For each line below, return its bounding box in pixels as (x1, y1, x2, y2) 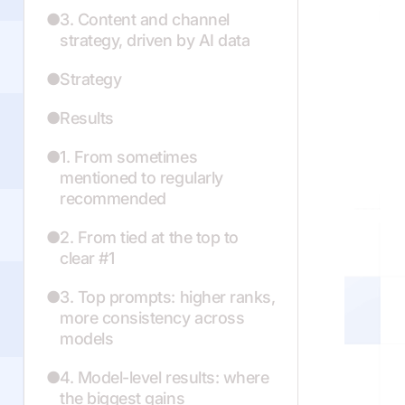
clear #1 (60, 249, 115, 268)
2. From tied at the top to (60, 228, 239, 247)
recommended (60, 189, 166, 208)
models (60, 329, 114, 348)
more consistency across (60, 308, 245, 327)
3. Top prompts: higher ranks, (60, 287, 276, 306)
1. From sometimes (60, 147, 198, 166)
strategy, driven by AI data (60, 31, 250, 50)
